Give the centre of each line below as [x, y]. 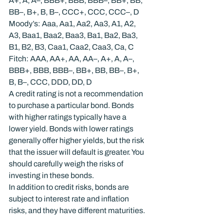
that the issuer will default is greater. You [77, 152]
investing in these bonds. [51, 175]
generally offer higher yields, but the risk [77, 140]
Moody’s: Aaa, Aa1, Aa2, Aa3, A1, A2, [73, 24]
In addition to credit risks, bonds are [70, 187]
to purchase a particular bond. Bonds [72, 105]
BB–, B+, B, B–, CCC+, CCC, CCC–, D [74, 12]
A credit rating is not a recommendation [77, 94]
